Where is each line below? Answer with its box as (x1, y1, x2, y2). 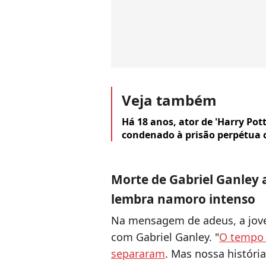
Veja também (122, 90, 217, 110)
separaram (111, 246, 165, 261)
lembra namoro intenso (111, 191, 255, 208)
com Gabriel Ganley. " (111, 230, 219, 245)
